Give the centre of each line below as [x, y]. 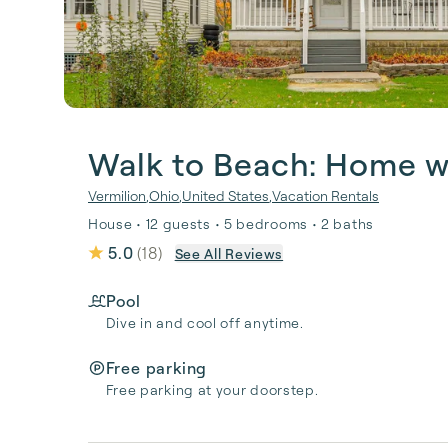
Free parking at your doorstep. [212, 389]
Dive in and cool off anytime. [204, 322]
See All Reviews [229, 253]
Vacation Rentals [325, 195]
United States [225, 195]
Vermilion [117, 195]
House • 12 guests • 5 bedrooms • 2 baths [231, 223]
